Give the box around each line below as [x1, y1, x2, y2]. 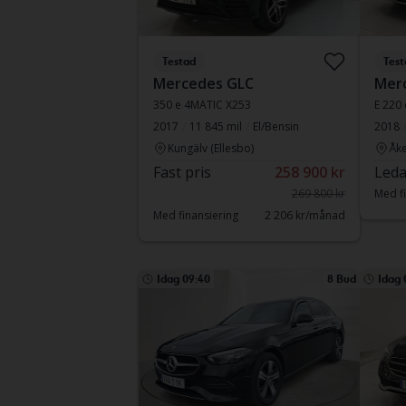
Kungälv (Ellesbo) [167, 140, 254, 156]
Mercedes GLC [152, 73, 254, 93]
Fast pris [152, 162, 211, 182]
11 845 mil [188, 119, 242, 134]
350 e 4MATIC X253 [152, 97, 251, 112]
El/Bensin [252, 119, 299, 134]
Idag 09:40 [156, 273, 210, 285]
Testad [161, 55, 196, 68]
